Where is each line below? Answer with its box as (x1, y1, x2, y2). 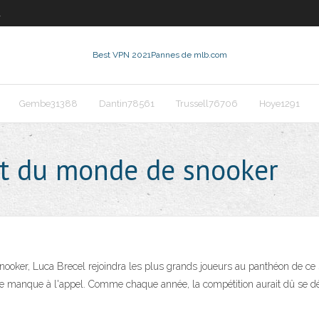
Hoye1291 (259, 98, 300, 109)
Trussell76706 (176, 98, 238, 109)
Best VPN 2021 (92, 50, 151, 60)
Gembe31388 (19, 98, 78, 109)
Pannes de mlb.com (150, 50, 227, 60)
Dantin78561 (99, 98, 155, 109)
